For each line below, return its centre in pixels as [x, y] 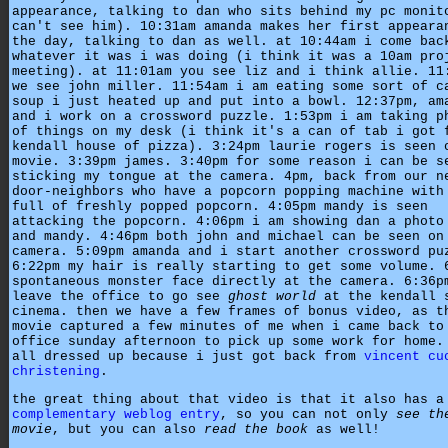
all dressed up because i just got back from [188, 356]
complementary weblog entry [116, 414]
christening [56, 371]
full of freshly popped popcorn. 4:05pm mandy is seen [220, 206]
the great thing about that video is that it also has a [228, 399]
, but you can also [128, 429]
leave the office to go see [120, 296]
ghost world [272, 296]
